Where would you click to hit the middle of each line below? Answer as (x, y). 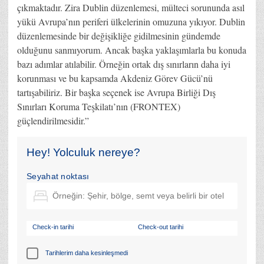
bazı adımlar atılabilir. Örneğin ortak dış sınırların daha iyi (124, 64)
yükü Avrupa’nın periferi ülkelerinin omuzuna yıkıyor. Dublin (131, 21)
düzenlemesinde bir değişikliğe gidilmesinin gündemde (119, 35)
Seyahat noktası (58, 176)
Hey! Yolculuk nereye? (83, 152)
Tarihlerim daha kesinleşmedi (87, 253)
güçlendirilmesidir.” (53, 120)
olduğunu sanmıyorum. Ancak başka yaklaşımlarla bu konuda (132, 49)
